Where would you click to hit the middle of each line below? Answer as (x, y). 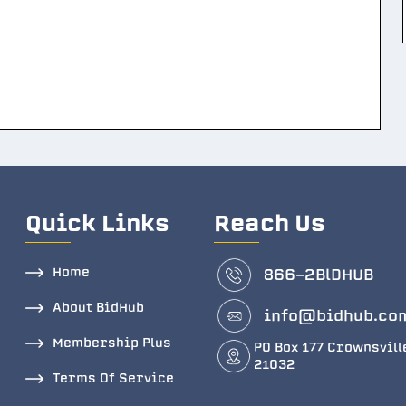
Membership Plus (112, 343)
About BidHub (98, 308)
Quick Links (97, 224)
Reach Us (270, 224)
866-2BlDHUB (319, 275)
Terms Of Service (113, 379)
